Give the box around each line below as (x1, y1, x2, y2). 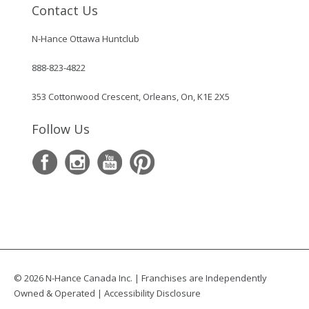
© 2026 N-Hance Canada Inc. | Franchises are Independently (14, 272, 267, 285)
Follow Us (31, 121, 90, 138)
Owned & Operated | (14, 287, 104, 300)
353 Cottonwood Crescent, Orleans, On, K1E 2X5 (31, 90, 230, 103)
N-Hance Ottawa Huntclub (31, 32, 139, 46)
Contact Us (31, 2, 98, 19)
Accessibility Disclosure (104, 287, 201, 300)
